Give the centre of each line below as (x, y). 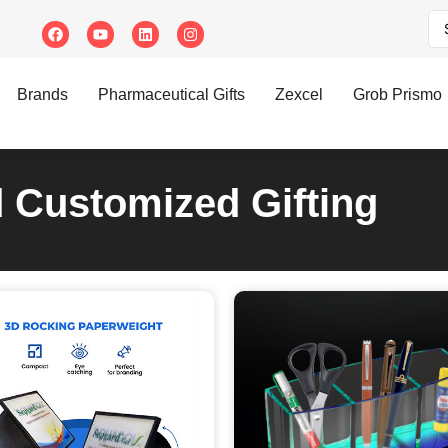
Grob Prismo (397, 94)
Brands (42, 94)
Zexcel (299, 94)
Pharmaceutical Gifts (171, 94)
